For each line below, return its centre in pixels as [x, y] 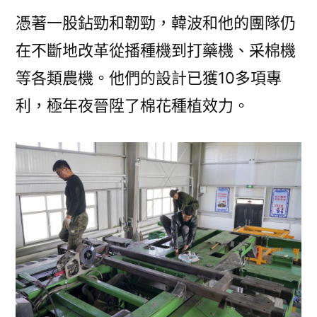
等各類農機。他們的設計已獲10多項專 [149, 77]
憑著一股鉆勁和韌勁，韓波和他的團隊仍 [156, 22]
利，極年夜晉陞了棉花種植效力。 [132, 105]
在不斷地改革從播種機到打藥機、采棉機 [156, 50]
